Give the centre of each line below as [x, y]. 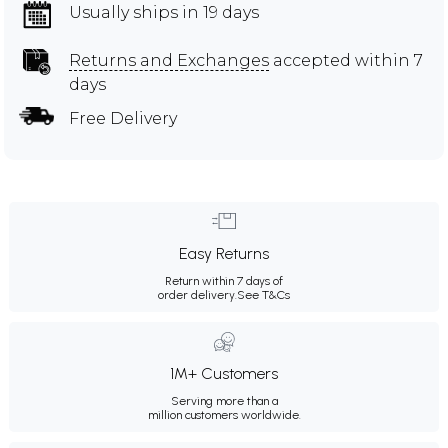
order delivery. [197, 294]
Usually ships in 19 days [164, 12]
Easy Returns [224, 253]
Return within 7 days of [224, 280]
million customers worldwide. [224, 414]
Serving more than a [224, 400]
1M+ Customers [224, 373]
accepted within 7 [346, 60]
